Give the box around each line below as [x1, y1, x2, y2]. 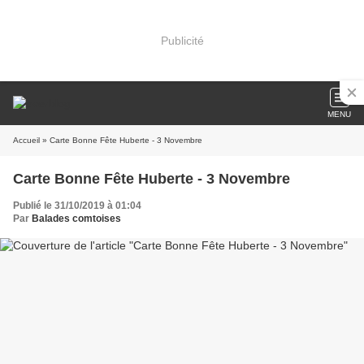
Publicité [160, 33, 204, 47]
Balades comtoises [32, 213, 121, 224]
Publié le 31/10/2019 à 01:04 [13, 200, 141, 211]
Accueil [13, 136, 40, 145]
